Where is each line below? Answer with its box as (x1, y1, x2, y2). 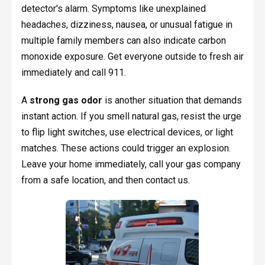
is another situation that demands (102, 95, 242, 106)
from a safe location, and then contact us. (21, 174, 190, 186)
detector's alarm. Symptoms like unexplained (21, 3, 206, 15)
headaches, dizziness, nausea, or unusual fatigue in (21, 19, 232, 31)
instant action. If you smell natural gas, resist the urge (21, 111, 241, 122)
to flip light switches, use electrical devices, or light (21, 127, 233, 138)
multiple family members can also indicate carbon (21, 35, 226, 47)
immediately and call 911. (21, 67, 126, 79)
